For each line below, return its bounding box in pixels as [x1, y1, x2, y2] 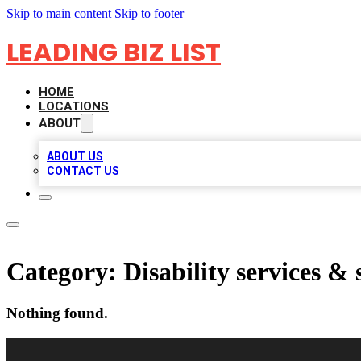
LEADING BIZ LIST [6, 34, 221, 70]
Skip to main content [6, 6, 111, 20]
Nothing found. [6, 304, 108, 322]
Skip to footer [114, 6, 184, 20]
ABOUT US [47, 150, 103, 163]
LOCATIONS [39, 99, 109, 114]
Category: [6, 257, 123, 287]
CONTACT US [47, 164, 119, 177]
